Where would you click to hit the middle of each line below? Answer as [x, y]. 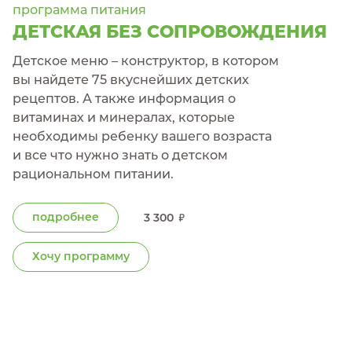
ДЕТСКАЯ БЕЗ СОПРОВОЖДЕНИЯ [170, 32]
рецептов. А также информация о [124, 99]
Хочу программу [81, 256]
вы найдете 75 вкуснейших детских [131, 80]
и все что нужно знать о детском [120, 155]
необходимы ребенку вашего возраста [142, 136]
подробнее [66, 217]
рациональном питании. [93, 174]
